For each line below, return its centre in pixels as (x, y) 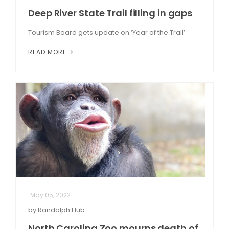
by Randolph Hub (56, 210)
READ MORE (48, 52)
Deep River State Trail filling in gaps (110, 13)
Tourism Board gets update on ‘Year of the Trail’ (107, 32)
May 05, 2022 (50, 195)
